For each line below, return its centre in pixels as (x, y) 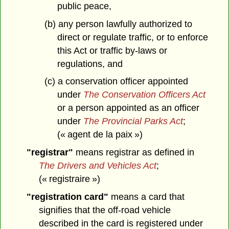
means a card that (146, 197)
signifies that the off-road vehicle (105, 210)
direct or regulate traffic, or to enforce (132, 37)
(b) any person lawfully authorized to (118, 24)
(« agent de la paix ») (100, 135)
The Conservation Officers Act (144, 95)
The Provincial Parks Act (133, 121)
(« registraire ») (70, 179)
